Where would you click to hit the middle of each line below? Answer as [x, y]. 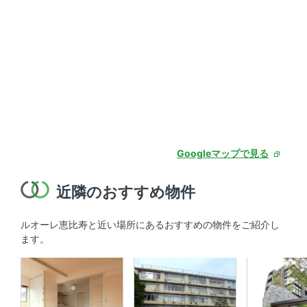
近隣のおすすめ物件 [126, 192]
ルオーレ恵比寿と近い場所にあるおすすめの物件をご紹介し [150, 225]
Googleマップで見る [223, 153]
